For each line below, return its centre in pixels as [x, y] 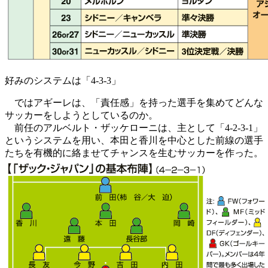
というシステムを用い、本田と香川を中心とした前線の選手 [134, 140]
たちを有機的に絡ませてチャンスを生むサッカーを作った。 [134, 153]
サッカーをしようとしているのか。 [81, 115]
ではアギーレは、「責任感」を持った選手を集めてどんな [134, 102]
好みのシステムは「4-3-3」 [63, 80]
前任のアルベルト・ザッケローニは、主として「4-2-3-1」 [134, 127]
